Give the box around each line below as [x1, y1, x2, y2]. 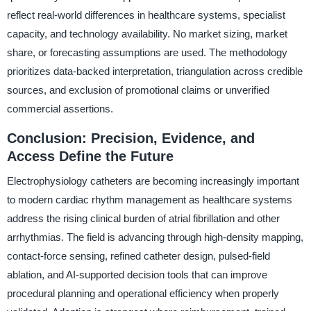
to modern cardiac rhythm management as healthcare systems [6, 194, 292, 206]
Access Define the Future [6, 148, 174, 164]
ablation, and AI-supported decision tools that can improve [6, 269, 267, 281]
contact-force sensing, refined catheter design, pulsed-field [6, 250, 270, 262]
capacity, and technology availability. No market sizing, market [6, 27, 287, 40]
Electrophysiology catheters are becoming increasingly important [6, 175, 299, 187]
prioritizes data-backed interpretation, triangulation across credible [6, 65, 303, 77]
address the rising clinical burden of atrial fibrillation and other [6, 212, 280, 225]
